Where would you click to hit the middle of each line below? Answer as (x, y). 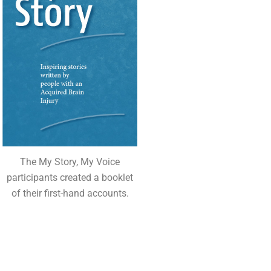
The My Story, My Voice (70, 162)
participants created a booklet (70, 177)
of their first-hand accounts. (70, 193)
